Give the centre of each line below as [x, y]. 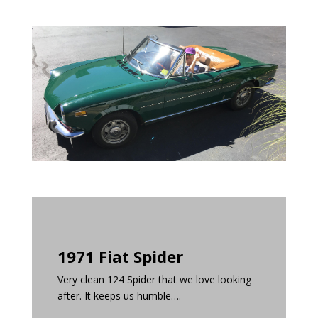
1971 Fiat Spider [120, 257]
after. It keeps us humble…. [119, 296]
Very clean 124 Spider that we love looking [154, 280]
